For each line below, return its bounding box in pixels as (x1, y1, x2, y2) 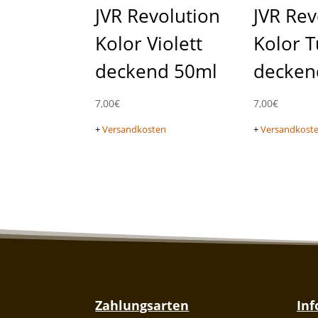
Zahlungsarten (95, 297, 190, 314)
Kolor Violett (95, 31, 203, 57)
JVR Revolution (95, 3, 221, 29)
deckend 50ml (95, 58, 218, 84)
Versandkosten (102, 124, 167, 136)
